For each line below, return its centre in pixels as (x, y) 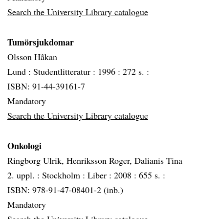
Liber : (101, 175)
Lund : (20, 71)
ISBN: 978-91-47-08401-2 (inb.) (65, 190)
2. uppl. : (25, 175)
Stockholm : (65, 175)
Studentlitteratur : (66, 71)
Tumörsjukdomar (41, 42)
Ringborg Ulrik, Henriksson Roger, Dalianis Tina (95, 160)
